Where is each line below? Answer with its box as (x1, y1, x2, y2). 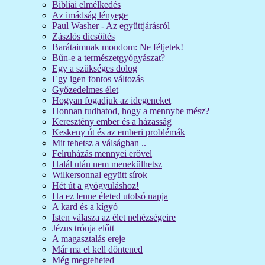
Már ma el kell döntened (52, 244, 143, 254)
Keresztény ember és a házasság (52, 116, 172, 127)
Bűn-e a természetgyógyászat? (52, 52, 165, 63)
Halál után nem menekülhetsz (52, 159, 162, 169)
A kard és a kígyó (52, 201, 118, 212)
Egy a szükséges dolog (52, 63, 137, 73)
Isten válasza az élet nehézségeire (52, 212, 176, 222)
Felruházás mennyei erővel (52, 148, 152, 159)
